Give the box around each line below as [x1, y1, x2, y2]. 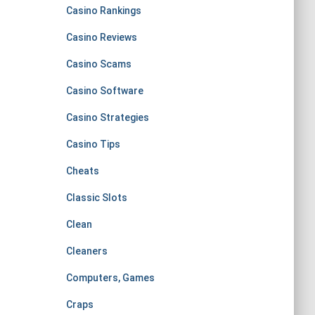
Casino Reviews [65, 32, 137, 43]
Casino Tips [65, 139, 120, 150]
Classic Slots [65, 192, 127, 203]
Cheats [65, 165, 99, 176]
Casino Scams [65, 58, 131, 70]
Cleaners [65, 245, 108, 257]
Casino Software [65, 85, 143, 96]
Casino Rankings [65, 5, 141, 16]
